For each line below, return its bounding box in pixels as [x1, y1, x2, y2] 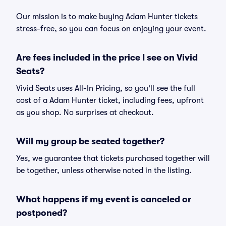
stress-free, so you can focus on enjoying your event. [16, 24, 206, 33]
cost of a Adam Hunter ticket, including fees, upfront [16, 96, 204, 105]
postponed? [16, 208, 67, 218]
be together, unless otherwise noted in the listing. [16, 166, 192, 175]
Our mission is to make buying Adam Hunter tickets [16, 12, 198, 21]
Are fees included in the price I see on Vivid [16, 52, 198, 63]
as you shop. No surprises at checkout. [16, 108, 154, 117]
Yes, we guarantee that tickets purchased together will [16, 154, 210, 163]
